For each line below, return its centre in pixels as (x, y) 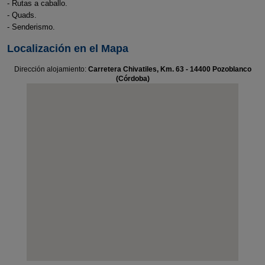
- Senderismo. (31, 27)
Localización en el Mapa (67, 49)
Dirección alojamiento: (51, 69)
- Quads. (22, 15)
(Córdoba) (132, 79)
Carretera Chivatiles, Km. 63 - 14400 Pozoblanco (169, 69)
